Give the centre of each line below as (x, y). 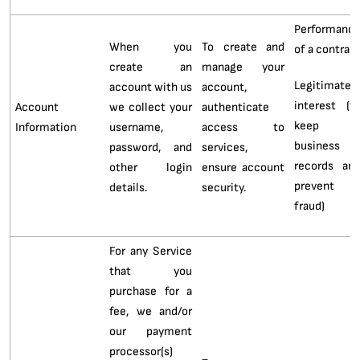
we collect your (151, 106)
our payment (151, 331)
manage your (243, 66)
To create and (243, 46)
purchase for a (151, 290)
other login (151, 167)
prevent (314, 185)
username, (136, 127)
